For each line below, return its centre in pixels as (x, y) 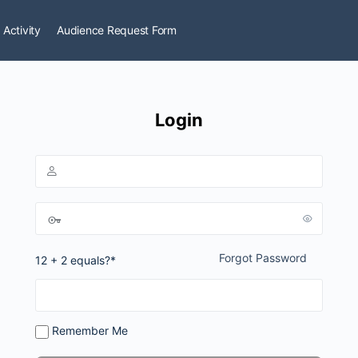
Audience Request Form (117, 30)
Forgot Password (263, 258)
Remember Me (88, 330)
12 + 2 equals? (73, 260)
